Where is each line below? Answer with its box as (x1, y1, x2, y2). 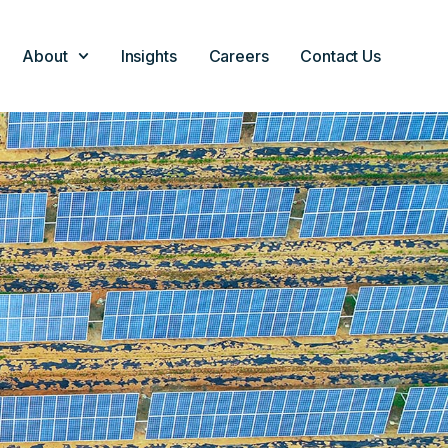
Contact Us (300, 46, 381, 66)
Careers (208, 46, 269, 66)
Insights (120, 46, 177, 66)
